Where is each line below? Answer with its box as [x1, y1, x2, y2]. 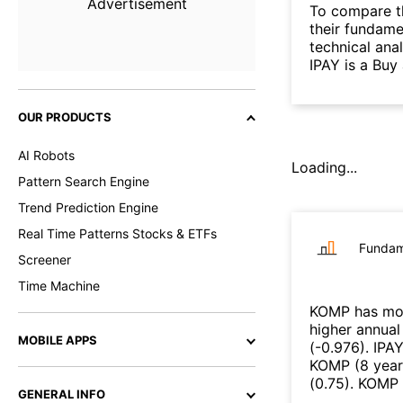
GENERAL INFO [18, 387, 105, 401]
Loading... [291, 157, 357, 176]
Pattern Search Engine [18, 174, 149, 189]
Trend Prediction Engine [18, 200, 158, 215]
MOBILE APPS [18, 333, 97, 347]
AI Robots [18, 148, 75, 163]
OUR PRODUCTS [18, 110, 112, 124]
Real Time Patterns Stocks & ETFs [18, 226, 217, 241]
